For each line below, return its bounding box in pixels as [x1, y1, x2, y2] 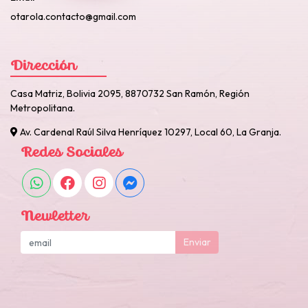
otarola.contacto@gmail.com [10, 10, 136, 23]
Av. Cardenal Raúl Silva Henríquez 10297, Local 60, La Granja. [18, 126, 281, 139]
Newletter [21, 209, 89, 225]
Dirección [10, 59, 76, 75]
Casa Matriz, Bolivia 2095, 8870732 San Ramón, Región [10, 87, 250, 100]
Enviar [183, 236, 211, 248]
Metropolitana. [10, 102, 75, 115]
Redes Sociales [21, 146, 122, 162]
